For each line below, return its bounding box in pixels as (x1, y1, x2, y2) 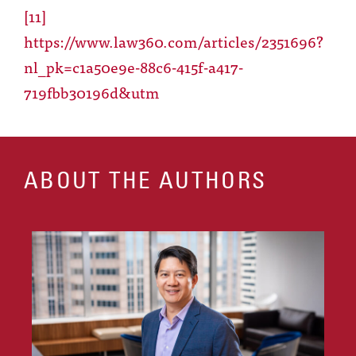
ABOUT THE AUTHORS (24, 165, 267, 195)
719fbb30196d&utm (24, 79, 159, 105)
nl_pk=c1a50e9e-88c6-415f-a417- (24, 54, 243, 79)
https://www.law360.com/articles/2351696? (24, 29, 323, 54)
